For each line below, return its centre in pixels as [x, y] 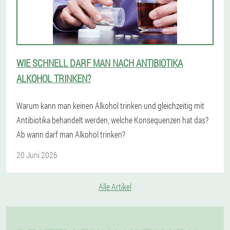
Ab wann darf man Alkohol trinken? [71, 135]
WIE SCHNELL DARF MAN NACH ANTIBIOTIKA [100, 63]
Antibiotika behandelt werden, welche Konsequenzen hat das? [112, 120]
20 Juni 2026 [37, 155]
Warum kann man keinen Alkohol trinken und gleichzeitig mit [110, 106]
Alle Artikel [115, 187]
